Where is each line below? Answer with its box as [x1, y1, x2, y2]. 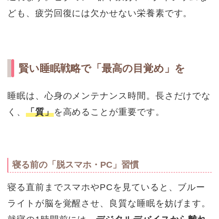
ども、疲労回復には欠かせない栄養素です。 [7, 8, 193, 19]
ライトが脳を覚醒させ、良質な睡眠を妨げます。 [7, 198, 211, 209]
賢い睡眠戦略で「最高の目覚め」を [19, 63, 185, 74]
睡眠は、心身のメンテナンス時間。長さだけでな [7, 90, 211, 101]
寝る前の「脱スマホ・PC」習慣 [12, 160, 139, 170]
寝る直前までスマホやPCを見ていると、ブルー [7, 182, 206, 193]
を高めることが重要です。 [53, 107, 165, 117]
